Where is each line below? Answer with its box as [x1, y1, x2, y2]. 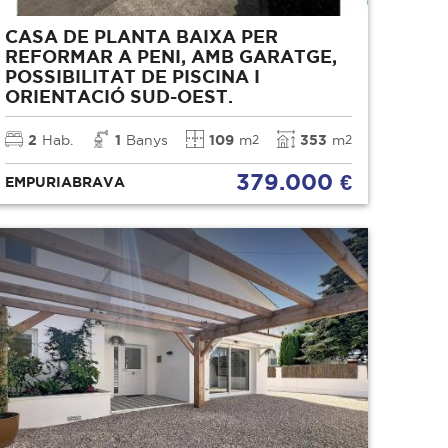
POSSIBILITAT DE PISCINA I [5, 65, 261, 86]
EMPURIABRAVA [5, 173, 126, 190]
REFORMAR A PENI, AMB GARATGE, [5, 45, 338, 66]
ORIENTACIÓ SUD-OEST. [5, 85, 234, 106]
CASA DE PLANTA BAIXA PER [5, 25, 279, 46]
